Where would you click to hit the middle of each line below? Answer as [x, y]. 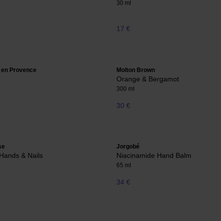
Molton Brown [136, 70]
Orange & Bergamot [148, 79]
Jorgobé [128, 147]
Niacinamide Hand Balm [154, 156]
